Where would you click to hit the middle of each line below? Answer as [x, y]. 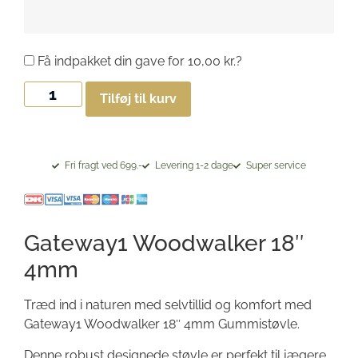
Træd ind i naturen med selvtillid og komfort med [168, 305]
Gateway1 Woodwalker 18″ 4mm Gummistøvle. [162, 324]
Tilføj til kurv [138, 99]
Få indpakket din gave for [111, 61]
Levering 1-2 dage [195, 166]
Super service [276, 166]
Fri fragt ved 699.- [103, 166]
